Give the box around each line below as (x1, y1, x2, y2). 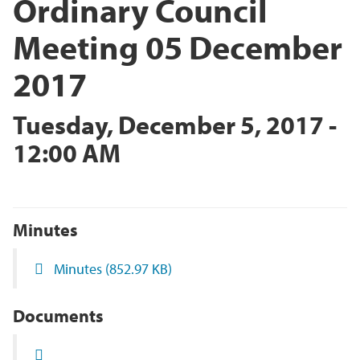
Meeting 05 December (13, 25, 342, 69)
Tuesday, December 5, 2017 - (13, 108, 337, 141)
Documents (13, 305, 104, 328)
